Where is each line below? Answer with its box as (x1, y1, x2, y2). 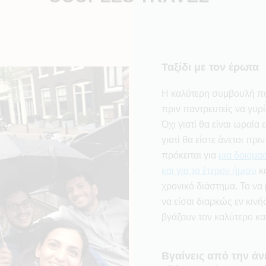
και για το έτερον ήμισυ (161, 166, 256, 176)
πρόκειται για (161, 150, 218, 161)
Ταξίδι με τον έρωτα (161, 61, 259, 74)
